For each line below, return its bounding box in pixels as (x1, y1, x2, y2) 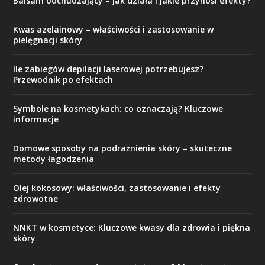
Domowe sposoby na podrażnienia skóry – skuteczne (13, 143, 232, 154)
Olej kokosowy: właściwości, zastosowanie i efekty (13, 182, 221, 193)
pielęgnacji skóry (13, 34, 83, 46)
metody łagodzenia (13, 153, 95, 164)
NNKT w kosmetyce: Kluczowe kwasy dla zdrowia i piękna (13, 222, 251, 233)
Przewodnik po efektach (13, 74, 114, 85)
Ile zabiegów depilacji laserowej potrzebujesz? (13, 63, 204, 75)
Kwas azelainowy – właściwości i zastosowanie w (13, 24, 214, 35)
